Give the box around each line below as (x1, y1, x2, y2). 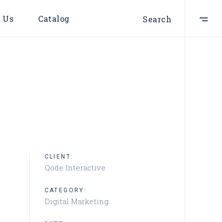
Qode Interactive (44, 163, 106, 172)
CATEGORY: (44, 187, 87, 194)
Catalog (38, 13, 70, 24)
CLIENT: (44, 153, 74, 160)
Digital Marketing (44, 196, 109, 206)
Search (143, 14, 171, 25)
